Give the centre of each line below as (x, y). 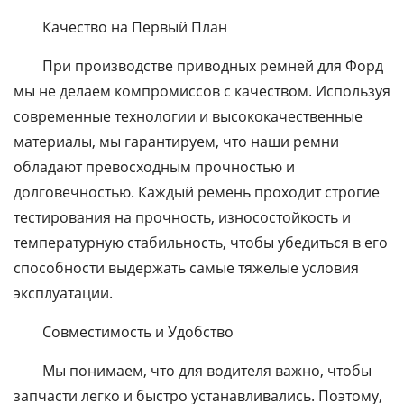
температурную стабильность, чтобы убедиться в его (201, 243)
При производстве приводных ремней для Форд (213, 66)
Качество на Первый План (135, 27)
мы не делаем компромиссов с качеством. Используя (202, 91)
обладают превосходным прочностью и (154, 167)
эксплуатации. (63, 293)
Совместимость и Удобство (138, 332)
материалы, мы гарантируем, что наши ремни (176, 142)
